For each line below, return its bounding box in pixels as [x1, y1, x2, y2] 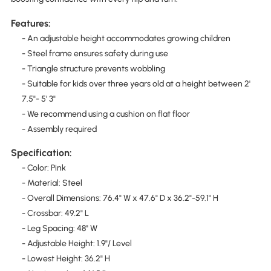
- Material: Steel [21, 177, 82, 188]
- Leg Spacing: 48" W [21, 223, 97, 233]
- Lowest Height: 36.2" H [21, 253, 110, 264]
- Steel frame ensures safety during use [21, 48, 168, 59]
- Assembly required [21, 123, 97, 134]
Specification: [10, 146, 72, 158]
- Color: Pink [21, 162, 66, 173]
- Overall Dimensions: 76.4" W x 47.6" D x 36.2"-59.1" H [21, 192, 218, 203]
